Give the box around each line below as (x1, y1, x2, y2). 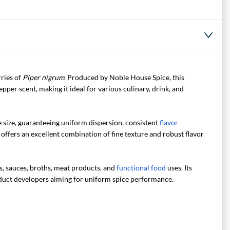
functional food (116, 163, 166, 172)
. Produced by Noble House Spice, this (64, 73, 184, 82)
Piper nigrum (22, 73, 64, 82)
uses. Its (165, 163, 192, 172)
